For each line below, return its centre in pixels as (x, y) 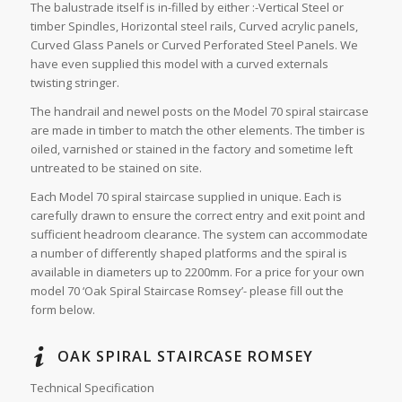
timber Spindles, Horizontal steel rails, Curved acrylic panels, (194, 26)
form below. (62, 310)
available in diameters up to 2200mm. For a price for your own (197, 272)
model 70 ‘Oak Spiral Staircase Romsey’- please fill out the (187, 291)
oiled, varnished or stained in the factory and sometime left (191, 149)
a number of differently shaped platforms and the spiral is (188, 253)
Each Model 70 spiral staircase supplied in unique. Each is (186, 197)
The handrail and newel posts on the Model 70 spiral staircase (199, 112)
